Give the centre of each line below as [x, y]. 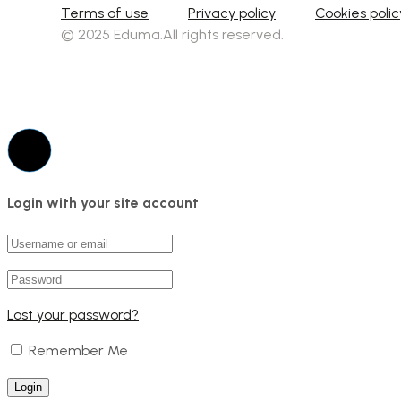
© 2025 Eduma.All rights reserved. [172, 35]
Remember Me [77, 350]
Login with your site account [103, 202]
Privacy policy [232, 13]
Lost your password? [73, 314]
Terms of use [105, 13]
